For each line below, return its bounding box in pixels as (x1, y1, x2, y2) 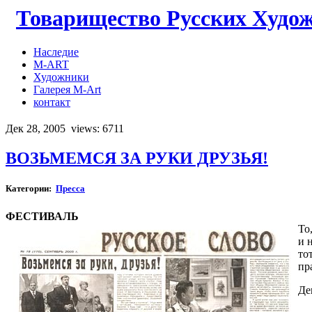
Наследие (33, 46, 79, 58)
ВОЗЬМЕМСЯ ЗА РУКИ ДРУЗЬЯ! (6, 149, 268, 168)
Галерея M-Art (33, 84, 101, 96)
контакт (33, 96, 70, 109)
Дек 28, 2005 (6, 123, 68, 135)
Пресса (56, 183, 85, 194)
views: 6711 (71, 123, 124, 135)
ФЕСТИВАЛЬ (6, 210, 79, 222)
